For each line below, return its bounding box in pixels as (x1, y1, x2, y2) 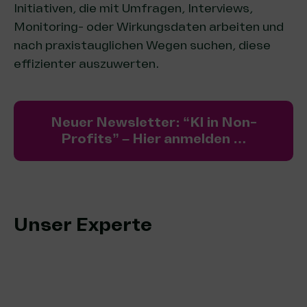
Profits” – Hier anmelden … (60, 130, 247, 147)
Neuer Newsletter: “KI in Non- (50, 114, 257, 131)
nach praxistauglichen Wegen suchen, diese (14, 38, 271, 53)
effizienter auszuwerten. (14, 56, 159, 71)
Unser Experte (14, 213, 152, 236)
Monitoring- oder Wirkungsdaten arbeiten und (14, 19, 284, 34)
